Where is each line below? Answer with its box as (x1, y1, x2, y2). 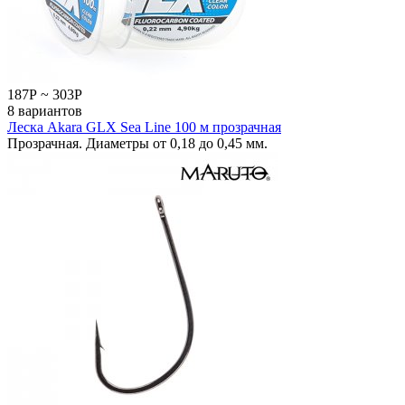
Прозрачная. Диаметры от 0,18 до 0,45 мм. (7, 135, 268, 151)
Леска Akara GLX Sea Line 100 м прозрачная (7, 118, 281, 135)
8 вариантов (7, 102, 82, 118)
